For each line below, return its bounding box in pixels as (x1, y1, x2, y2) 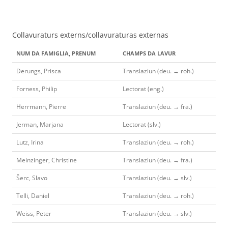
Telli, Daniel (16, 191, 49, 200)
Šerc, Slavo (16, 173, 47, 182)
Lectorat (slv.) (123, 120, 161, 129)
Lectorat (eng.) (123, 84, 164, 93)
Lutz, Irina (16, 137, 44, 147)
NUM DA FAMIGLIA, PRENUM (16, 49, 96, 57)
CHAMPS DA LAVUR (123, 49, 176, 57)
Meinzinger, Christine (16, 155, 77, 164)
